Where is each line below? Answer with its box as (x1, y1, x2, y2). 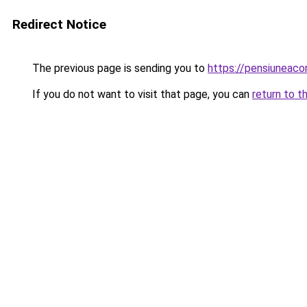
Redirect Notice (12, 16, 106, 32)
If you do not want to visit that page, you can (29, 88, 252, 101)
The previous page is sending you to (29, 62, 208, 75)
